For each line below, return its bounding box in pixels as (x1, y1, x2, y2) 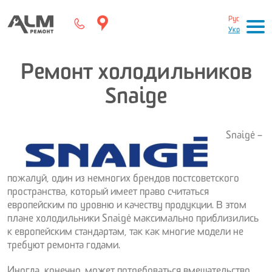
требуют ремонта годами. (7, 242, 120, 253)
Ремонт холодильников (20, 65, 252, 87)
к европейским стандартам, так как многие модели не (7, 228, 243, 239)
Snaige (104, 89, 168, 112)
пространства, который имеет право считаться (7, 188, 209, 199)
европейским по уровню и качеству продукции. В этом (7, 202, 246, 212)
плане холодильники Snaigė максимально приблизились (7, 215, 259, 226)
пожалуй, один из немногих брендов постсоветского (7, 175, 239, 186)
